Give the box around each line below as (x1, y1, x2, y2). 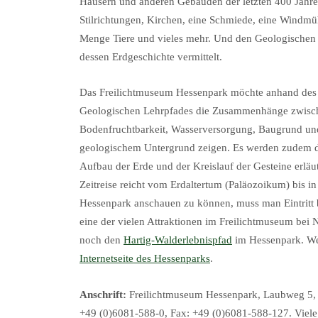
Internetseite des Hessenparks (79, 253, 210, 265)
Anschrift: (79, 288, 126, 300)
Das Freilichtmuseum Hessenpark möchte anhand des (79, 87, 317, 99)
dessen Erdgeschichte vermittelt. (79, 50, 222, 62)
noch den (79, 234, 124, 246)
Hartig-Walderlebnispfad (124, 234, 232, 246)
